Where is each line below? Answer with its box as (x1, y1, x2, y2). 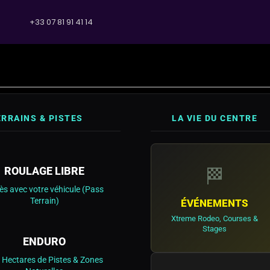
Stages (202, 224, 227, 233)
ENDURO (23, 235, 66, 248)
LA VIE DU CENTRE (172, 113, 258, 124)
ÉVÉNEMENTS (181, 197, 249, 209)
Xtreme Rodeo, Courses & (171, 214, 259, 223)
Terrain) (30, 196, 59, 206)
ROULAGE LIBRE (4, 165, 85, 177)
